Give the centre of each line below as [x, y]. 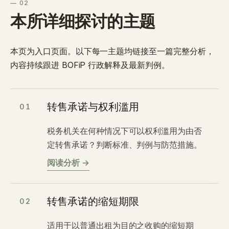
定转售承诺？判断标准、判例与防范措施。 [125, 145]
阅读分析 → [68, 163]
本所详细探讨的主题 [83, 22]
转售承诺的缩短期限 [93, 202]
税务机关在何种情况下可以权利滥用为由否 [125, 131]
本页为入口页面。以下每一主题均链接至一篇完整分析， [112, 51]
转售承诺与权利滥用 [93, 107]
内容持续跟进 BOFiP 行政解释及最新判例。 [90, 65]
